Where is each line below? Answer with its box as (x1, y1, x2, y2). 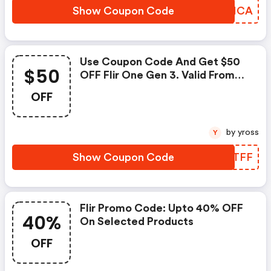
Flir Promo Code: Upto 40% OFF (80, 203, 243, 214)
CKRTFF (209, 152, 253, 163)
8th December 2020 (80, 83, 183, 94)
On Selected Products (80, 216, 194, 227)
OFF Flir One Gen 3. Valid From (80, 70, 235, 80)
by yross (238, 128, 259, 137)
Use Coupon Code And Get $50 (80, 56, 240, 67)
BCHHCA (204, 5, 253, 16)
